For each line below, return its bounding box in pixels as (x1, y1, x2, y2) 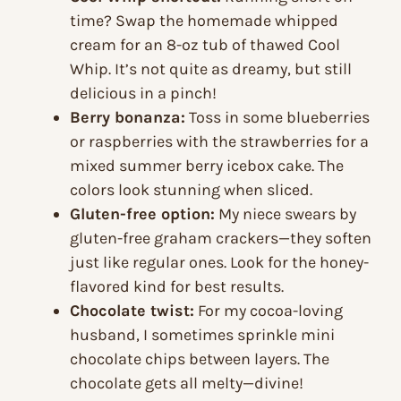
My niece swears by (215, 204, 356, 225)
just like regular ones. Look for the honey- (70, 252, 369, 273)
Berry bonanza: (70, 107, 185, 128)
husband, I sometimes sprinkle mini (70, 325, 335, 346)
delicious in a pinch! (70, 83, 217, 104)
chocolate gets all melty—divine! (70, 373, 303, 394)
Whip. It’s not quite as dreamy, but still (70, 59, 352, 80)
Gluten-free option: (70, 204, 215, 225)
